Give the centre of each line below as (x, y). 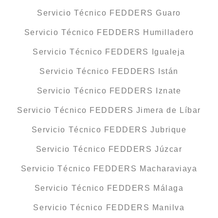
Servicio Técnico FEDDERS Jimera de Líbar (109, 110)
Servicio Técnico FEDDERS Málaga (109, 188)
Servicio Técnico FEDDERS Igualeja (109, 52)
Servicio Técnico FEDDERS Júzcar (109, 149)
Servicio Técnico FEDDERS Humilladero (109, 33)
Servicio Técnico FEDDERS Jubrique (109, 130)
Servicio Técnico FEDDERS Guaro (109, 13)
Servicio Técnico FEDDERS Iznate (109, 91)
